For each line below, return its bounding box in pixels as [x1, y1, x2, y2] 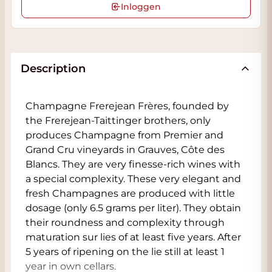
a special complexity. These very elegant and [25, 173, 241, 185]
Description [21, 62, 86, 75]
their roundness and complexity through [25, 217, 225, 228]
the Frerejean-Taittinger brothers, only [25, 115, 211, 126]
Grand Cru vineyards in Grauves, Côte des [25, 144, 225, 155]
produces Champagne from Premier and [25, 129, 223, 141]
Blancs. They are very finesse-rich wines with [25, 158, 240, 170]
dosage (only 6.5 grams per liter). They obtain [25, 202, 241, 214]
